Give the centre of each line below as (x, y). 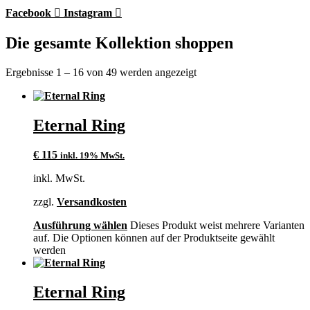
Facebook (28, 13)
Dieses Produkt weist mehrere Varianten (217, 225)
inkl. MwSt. (59, 178)
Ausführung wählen (80, 225)
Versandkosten (92, 201)
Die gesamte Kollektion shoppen (119, 43)
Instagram (88, 13)
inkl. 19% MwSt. (92, 155)
